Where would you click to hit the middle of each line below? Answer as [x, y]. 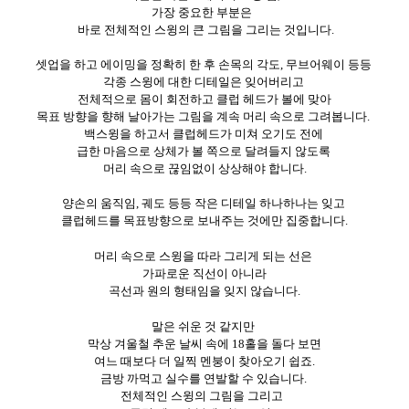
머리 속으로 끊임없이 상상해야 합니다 [203, 169]
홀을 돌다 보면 [283, 344]
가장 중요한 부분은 [202, 13]
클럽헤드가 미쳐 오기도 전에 [247, 134]
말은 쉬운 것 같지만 [203, 327]
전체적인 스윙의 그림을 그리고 [202, 396]
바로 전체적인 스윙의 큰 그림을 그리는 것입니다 [204, 30]
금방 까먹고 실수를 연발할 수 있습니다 [202, 379]
